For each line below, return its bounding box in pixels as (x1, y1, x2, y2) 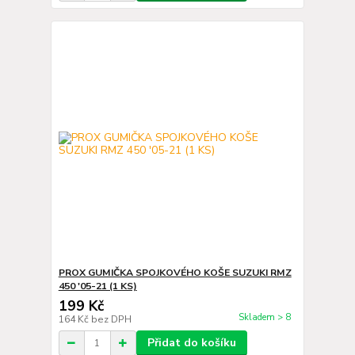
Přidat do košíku (147, 335, 236, 350)
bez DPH (90, 313, 132, 326)
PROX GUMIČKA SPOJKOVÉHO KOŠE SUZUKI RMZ (58, 266, 292, 279)
